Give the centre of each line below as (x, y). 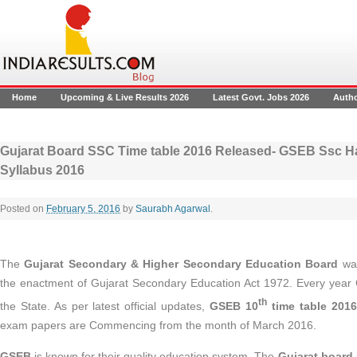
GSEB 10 (234, 306)
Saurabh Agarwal (173, 209)
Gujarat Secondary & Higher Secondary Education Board (181, 264)
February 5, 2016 (83, 209)
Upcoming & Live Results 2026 (125, 97)
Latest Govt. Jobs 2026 (261, 97)
